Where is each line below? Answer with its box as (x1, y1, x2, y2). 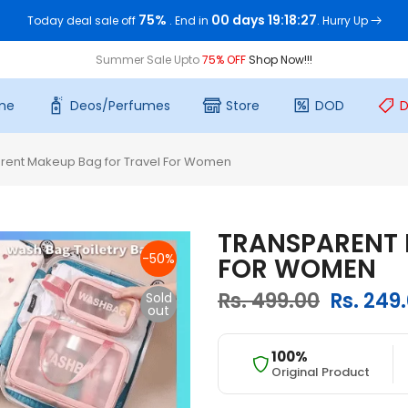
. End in (168, 13, 211, 28)
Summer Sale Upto (96, 51, 202, 67)
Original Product (271, 363, 370, 381)
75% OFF (202, 51, 249, 67)
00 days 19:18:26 (210, 11, 317, 29)
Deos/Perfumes (69, 97, 170, 115)
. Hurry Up (316, 13, 371, 28)
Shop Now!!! (249, 51, 312, 67)
